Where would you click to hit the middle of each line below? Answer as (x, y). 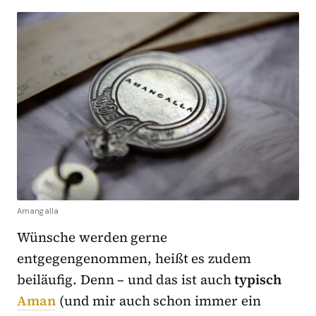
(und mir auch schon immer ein (158, 301)
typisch (258, 280)
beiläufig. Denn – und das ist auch (126, 280)
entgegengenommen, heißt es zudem (134, 259)
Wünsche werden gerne (92, 237)
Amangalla (38, 211)
